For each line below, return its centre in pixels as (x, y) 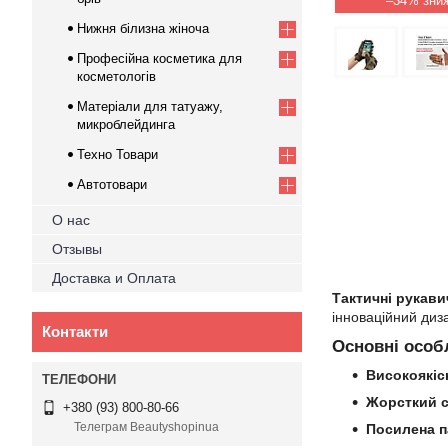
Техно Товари (117, 154)
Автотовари (112, 184)
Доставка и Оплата (114, 278)
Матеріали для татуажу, (150, 106)
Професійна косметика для (159, 58)
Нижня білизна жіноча (143, 28)
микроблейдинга (126, 124)
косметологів (116, 76)
